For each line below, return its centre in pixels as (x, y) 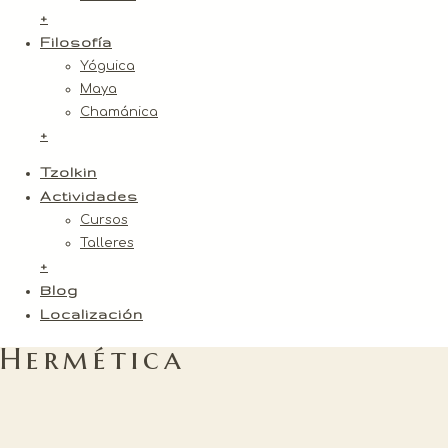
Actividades (89, 196)
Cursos (104, 220)
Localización (91, 314)
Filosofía (76, 42)
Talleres (107, 243)
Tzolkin (68, 172)
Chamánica (119, 112)
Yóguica (107, 66)
